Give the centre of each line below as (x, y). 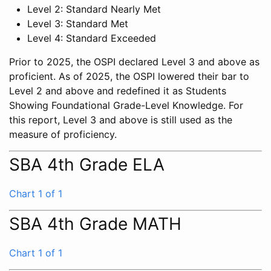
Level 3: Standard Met (78, 23)
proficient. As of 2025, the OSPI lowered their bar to (129, 76)
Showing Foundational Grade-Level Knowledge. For (126, 105)
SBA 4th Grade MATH (95, 224)
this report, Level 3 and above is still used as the (121, 119)
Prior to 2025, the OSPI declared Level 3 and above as (134, 61)
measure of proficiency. (63, 134)
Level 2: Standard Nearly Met (94, 9)
